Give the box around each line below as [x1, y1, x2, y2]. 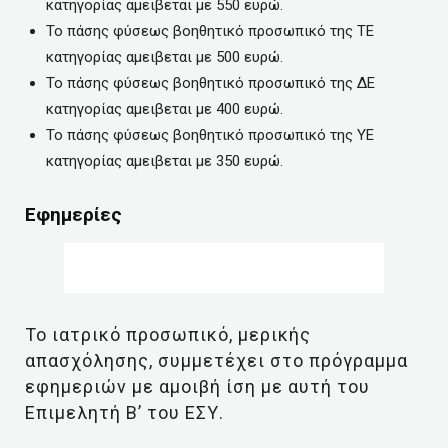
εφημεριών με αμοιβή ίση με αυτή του [25, 376, 370, 397]
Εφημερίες [25, 203, 122, 226]
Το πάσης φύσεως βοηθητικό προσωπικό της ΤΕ [46, 22, 374, 40]
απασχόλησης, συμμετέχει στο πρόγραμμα [25, 350, 408, 371]
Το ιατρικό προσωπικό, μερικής [25, 324, 311, 345]
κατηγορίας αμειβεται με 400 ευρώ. [46, 100, 283, 118]
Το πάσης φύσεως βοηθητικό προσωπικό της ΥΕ [46, 126, 374, 144]
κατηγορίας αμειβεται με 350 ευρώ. [46, 152, 283, 170]
